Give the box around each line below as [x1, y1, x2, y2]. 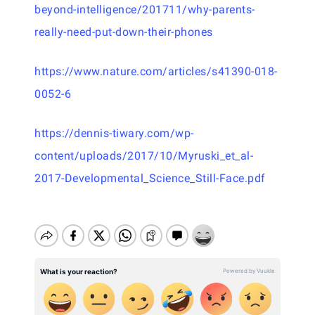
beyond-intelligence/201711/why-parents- [34, 3, 255, 16]
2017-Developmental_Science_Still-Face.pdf [34, 172, 266, 185]
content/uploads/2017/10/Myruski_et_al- [34, 149, 253, 162]
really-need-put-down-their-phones [34, 25, 213, 39]
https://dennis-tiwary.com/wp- [34, 127, 194, 140]
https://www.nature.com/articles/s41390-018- [34, 65, 278, 78]
